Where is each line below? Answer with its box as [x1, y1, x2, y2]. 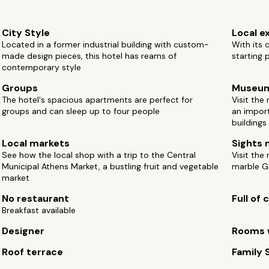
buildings [231, 117, 267, 128]
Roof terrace [2, 246, 64, 258]
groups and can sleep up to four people [2, 106, 160, 116]
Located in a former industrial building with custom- [2, 39, 210, 50]
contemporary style [2, 62, 82, 73]
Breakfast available [2, 205, 76, 216]
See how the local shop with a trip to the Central [2, 150, 196, 160]
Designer [2, 225, 45, 237]
